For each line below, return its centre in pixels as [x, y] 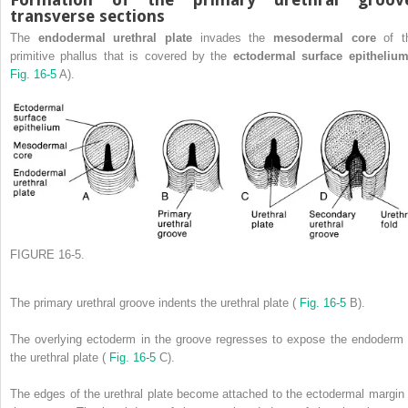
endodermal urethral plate [119, 37]
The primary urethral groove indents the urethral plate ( [155, 303]
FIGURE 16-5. [47, 255]
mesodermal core [329, 37]
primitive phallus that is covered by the [122, 56]
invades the [237, 37]
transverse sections [87, 15]
